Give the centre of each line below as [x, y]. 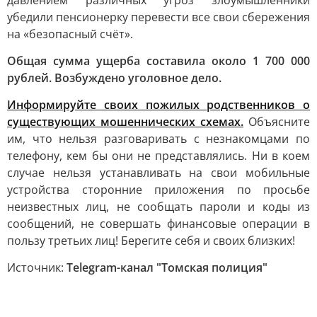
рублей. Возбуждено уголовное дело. [114, 78]
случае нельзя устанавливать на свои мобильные [158, 173]
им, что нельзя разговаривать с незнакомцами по [158, 139]
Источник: [37, 267]
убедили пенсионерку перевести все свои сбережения [158, 17]
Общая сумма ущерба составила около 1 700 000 [158, 61]
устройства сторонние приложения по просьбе [158, 190]
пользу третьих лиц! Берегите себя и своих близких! [151, 241]
